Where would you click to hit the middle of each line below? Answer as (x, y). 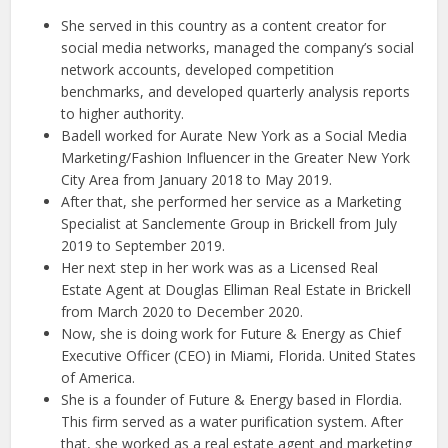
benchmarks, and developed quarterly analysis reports (236, 92)
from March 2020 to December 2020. (182, 312)
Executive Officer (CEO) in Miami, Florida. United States (239, 356)
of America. (98, 378)
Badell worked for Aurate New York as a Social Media (234, 136)
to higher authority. (123, 114)
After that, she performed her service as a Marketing (231, 202)
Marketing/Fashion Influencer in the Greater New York (236, 158)
